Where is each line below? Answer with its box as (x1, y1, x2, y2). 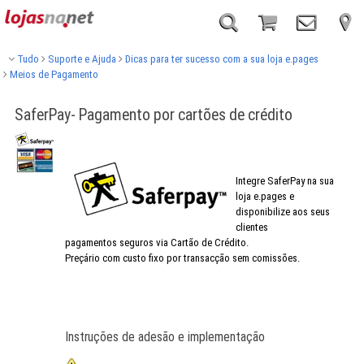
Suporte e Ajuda (45, 53, 116, 65)
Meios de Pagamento (6, 68, 98, 80)
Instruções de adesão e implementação (64, 329, 265, 344)
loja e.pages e (235, 189, 294, 202)
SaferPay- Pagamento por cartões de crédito (14, 106, 292, 124)
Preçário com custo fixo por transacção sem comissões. (64, 251, 300, 264)
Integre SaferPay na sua (235, 174, 334, 187)
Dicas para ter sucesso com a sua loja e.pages (122, 53, 318, 65)
